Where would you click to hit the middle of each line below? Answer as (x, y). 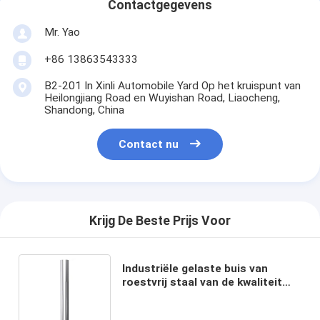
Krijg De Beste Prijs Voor (160, 221)
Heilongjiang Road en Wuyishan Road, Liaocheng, (162, 97)
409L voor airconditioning (190, 295)
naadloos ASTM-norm (180, 309)
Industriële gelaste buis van (195, 268)
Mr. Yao (62, 32)
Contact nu (149, 145)
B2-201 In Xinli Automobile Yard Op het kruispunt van (172, 85)
